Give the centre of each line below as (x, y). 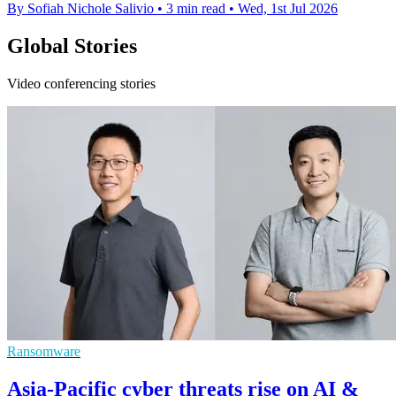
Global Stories (72, 46)
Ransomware (44, 352)
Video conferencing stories (81, 84)
